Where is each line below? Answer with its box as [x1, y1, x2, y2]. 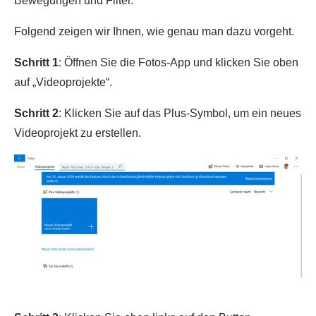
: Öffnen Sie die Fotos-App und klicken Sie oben [59, 56, 298, 68]
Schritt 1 [14, 56, 59, 68]
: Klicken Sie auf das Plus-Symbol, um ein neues [59, 107, 301, 119]
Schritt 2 [14, 107, 59, 119]
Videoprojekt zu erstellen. [14, 126, 141, 139]
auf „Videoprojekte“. [14, 75, 112, 88]
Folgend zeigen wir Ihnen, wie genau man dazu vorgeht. [14, 25, 294, 37]
